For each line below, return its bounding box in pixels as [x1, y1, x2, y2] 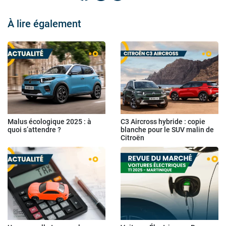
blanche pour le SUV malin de [121, 126, 214, 134]
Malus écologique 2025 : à [8, 118, 91, 126]
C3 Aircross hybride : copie [121, 118, 205, 126]
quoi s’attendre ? [8, 126, 61, 134]
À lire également [8, 17, 81, 30]
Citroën [121, 134, 144, 142]
